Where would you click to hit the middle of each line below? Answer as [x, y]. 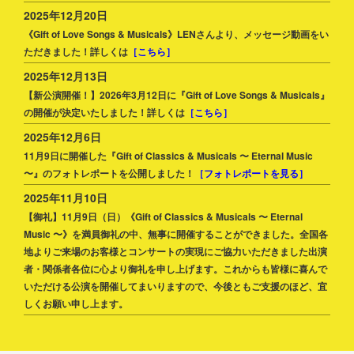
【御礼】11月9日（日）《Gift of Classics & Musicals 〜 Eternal [163, 217]
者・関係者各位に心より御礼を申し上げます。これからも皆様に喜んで [175, 269]
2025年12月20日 [66, 15]
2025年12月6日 [62, 137]
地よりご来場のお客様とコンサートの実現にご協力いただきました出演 [175, 252]
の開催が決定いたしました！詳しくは [104, 113]
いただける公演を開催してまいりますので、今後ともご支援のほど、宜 [175, 286]
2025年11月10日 [66, 198]
